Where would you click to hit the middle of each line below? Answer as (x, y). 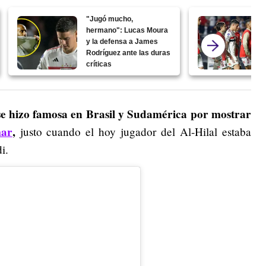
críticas (99, 64)
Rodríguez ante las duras (129, 53)
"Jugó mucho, (110, 19)
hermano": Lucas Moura (127, 31)
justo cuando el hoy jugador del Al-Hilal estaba (133, 132)
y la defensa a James (122, 42)
